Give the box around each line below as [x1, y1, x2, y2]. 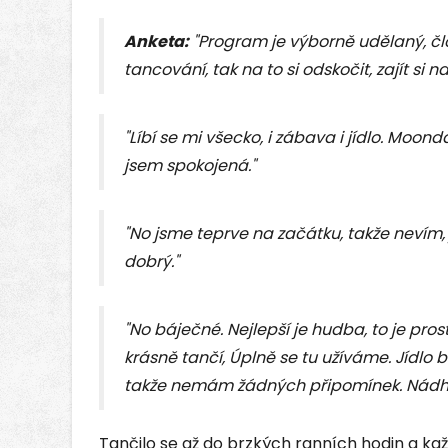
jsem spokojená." [124, 154, 256, 178]
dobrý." [124, 250, 179, 274]
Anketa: [124, 30, 189, 54]
